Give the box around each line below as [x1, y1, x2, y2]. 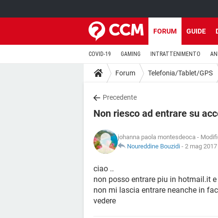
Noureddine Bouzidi [127, 143, 180, 150]
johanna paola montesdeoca [118, 133, 196, 141]
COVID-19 [89, 51, 111, 57]
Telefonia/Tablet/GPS [148, 69, 213, 77]
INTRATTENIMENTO [150, 51, 200, 57]
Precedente [103, 93, 137, 101]
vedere [93, 196, 116, 205]
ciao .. [93, 164, 114, 173]
